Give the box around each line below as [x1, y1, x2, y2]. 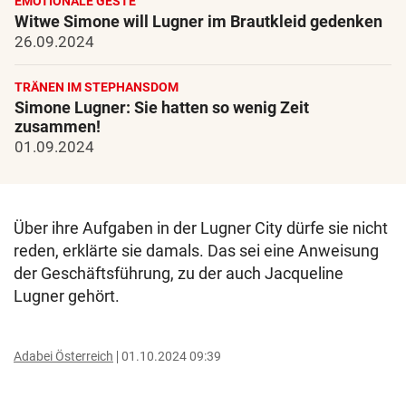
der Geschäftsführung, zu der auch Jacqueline [14, 264, 343, 284]
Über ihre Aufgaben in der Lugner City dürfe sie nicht [14, 218, 388, 238]
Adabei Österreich [14, 349, 113, 364]
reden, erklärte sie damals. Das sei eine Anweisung [14, 241, 379, 261]
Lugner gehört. [14, 286, 123, 306]
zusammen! [14, 117, 101, 137]
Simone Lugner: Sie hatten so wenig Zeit [14, 98, 309, 118]
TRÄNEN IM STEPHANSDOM [14, 80, 179, 95]
